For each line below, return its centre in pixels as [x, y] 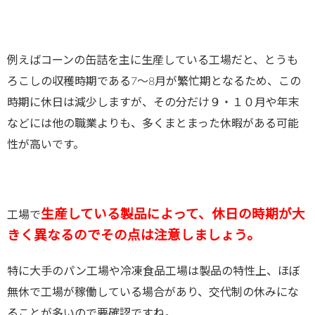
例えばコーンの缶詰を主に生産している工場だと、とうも [153, 61]
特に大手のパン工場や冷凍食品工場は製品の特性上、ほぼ [154, 272]
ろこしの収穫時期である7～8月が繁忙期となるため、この [154, 82]
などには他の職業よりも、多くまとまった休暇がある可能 [153, 124]
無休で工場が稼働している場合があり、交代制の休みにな [153, 293]
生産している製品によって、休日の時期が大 [173, 215]
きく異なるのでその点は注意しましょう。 [134, 236]
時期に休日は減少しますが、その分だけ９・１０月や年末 [153, 103]
